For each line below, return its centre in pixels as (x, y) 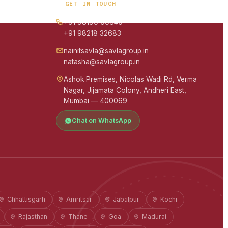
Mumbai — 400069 (96, 101)
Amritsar (79, 199)
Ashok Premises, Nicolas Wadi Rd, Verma (131, 79)
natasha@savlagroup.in (102, 62)
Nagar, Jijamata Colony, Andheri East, (125, 90)
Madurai (154, 217)
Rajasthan (33, 217)
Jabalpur (126, 199)
